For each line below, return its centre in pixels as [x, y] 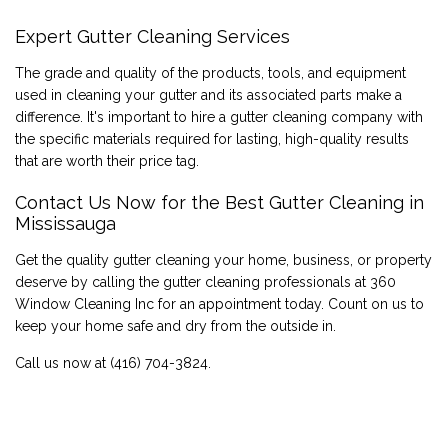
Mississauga [65, 223]
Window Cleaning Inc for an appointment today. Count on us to [219, 303]
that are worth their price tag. [107, 160]
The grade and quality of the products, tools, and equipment [210, 72]
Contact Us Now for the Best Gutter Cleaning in [219, 202]
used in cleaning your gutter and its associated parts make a [208, 94]
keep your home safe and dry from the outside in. [175, 325]
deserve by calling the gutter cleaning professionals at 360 [205, 281]
